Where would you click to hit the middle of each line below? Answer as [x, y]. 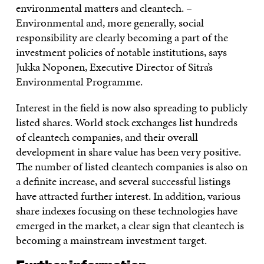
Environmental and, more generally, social [110, 23]
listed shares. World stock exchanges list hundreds [126, 122]
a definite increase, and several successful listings [123, 181]
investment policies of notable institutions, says [121, 52]
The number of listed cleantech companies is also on [131, 166]
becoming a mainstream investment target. [113, 240]
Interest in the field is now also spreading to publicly [131, 108]
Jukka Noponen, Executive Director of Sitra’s [114, 67]
